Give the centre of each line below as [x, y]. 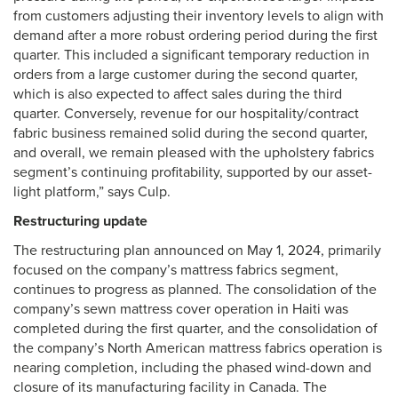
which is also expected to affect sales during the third [178, 95]
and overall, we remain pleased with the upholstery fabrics [194, 153]
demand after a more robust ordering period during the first [195, 36]
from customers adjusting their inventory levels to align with [199, 16]
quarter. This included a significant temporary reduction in [191, 56]
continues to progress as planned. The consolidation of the [195, 290]
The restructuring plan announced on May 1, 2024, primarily [197, 251]
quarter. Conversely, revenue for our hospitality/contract [186, 114]
